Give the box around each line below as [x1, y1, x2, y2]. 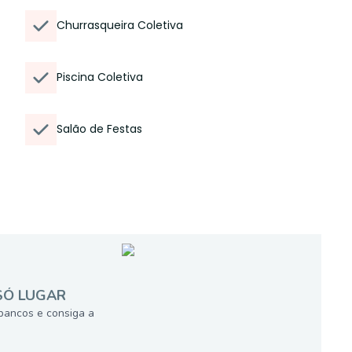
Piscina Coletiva [57, 69, 143, 85]
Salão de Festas [57, 121, 142, 137]
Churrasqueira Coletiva [57, 17, 183, 33]
